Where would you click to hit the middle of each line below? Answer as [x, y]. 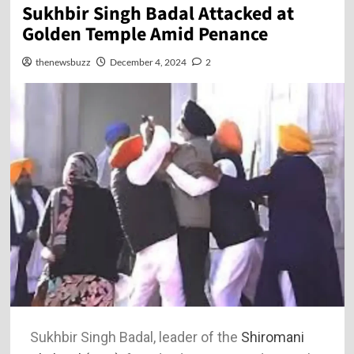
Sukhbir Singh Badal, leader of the [134, 337]
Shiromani [271, 337]
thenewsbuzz [63, 62]
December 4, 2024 [148, 62]
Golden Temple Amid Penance [145, 34]
